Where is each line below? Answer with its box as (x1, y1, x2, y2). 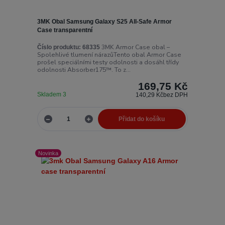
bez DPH (163, 91, 188, 98)
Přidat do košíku (119, 116, 165, 123)
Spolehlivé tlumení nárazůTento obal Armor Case (37, 50, 181, 59)
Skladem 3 (37, 90, 68, 98)
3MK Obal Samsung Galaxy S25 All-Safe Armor (37, 18, 172, 26)
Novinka (38, 150, 59, 156)
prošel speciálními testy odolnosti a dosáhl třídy (37, 58, 179, 66)
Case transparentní (37, 27, 92, 34)
